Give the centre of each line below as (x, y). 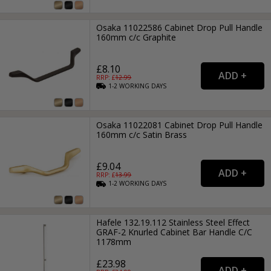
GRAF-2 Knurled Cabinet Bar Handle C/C (175, 232)
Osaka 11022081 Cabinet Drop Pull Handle (180, 125)
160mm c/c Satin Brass (142, 134)
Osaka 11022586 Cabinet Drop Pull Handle (180, 27)
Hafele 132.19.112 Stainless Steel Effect (173, 223)
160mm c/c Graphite (136, 37)
